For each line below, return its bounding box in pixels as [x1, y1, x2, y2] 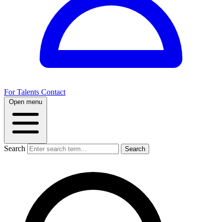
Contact [41, 88, 65, 96]
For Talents [4, 88, 41, 96]
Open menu [9, 98, 42, 106]
